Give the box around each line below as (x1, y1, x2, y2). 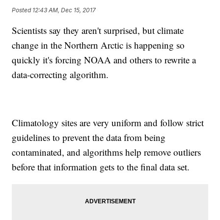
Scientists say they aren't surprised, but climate (12, 24, 184, 37)
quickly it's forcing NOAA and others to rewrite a (12, 54, 196, 66)
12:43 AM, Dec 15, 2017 (32, 6, 96, 14)
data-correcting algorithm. (12, 68, 109, 81)
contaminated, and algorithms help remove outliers (12, 146, 201, 159)
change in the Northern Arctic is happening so (12, 39, 185, 52)
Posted (12, 6, 33, 14)
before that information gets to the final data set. (12, 161, 190, 173)
